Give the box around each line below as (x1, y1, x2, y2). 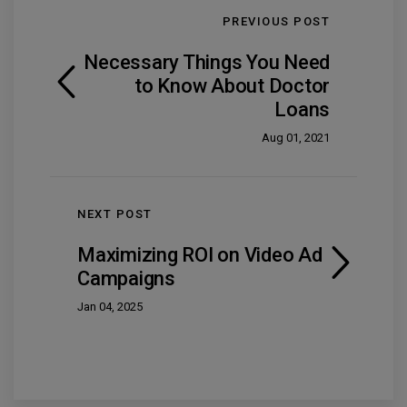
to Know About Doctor (134, 74, 330, 98)
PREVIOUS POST (222, 15, 330, 29)
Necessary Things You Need (84, 51, 330, 74)
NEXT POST (77, 207, 153, 222)
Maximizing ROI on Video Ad (77, 243, 323, 267)
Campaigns (77, 267, 175, 291)
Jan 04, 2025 (77, 300, 143, 314)
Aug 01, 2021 (262, 131, 330, 145)
